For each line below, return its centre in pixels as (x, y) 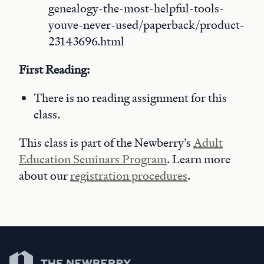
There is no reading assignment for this (130, 98)
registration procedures (129, 176)
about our (44, 176)
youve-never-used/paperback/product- (146, 25)
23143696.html (86, 41)
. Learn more (199, 159)
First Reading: (54, 70)
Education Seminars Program (93, 159)
